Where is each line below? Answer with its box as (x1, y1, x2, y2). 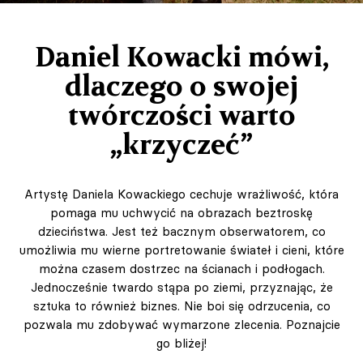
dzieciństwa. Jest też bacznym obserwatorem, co (37, 224, 326, 240)
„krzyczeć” (110, 125, 253, 164)
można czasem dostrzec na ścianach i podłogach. (38, 261, 325, 277)
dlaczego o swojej (65, 66, 298, 106)
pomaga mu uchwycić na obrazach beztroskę (50, 205, 313, 221)
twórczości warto (67, 96, 296, 135)
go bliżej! (156, 335, 207, 352)
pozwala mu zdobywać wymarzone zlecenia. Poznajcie (23, 317, 340, 333)
